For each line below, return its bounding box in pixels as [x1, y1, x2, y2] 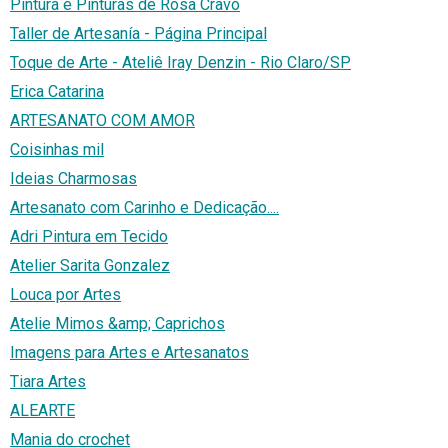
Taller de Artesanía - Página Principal [10, 24, 267, 44]
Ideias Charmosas [10, 169, 137, 189]
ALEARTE [10, 401, 75, 421]
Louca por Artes [10, 285, 121, 305]
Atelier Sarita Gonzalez [10, 256, 170, 276]
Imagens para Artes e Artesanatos [10, 343, 249, 363]
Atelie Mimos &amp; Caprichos [10, 314, 225, 334]
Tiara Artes [10, 372, 86, 392]
